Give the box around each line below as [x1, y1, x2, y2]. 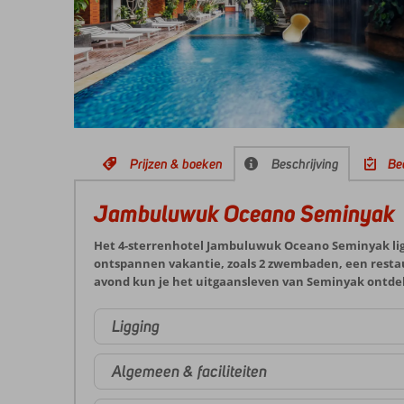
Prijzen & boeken [130, 155, 223, 172]
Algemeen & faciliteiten [112, 361, 267, 381]
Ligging [112, 316, 160, 336]
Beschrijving [271, 155, 339, 172]
